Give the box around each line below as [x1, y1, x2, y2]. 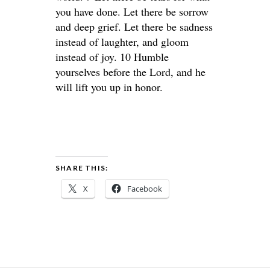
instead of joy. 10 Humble [55, 49, 169, 64]
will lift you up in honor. [55, 80, 163, 94]
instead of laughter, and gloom [55, 34, 189, 49]
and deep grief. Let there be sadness [55, 19, 213, 34]
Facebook [127, 183, 162, 194]
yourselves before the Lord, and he [55, 64, 206, 79]
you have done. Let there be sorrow [55, 4, 209, 19]
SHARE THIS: [55, 163, 108, 172]
